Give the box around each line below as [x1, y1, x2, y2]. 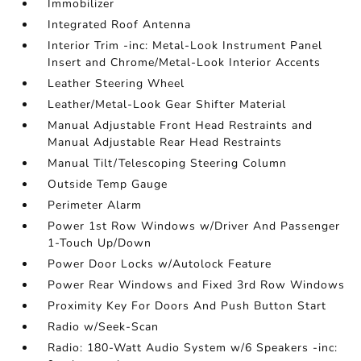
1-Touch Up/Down [48, 235, 152, 251]
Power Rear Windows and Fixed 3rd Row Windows [48, 277, 346, 293]
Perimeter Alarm [48, 197, 143, 213]
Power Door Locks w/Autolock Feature [48, 256, 272, 272]
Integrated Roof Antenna [48, 17, 192, 32]
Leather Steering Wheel [48, 76, 185, 91]
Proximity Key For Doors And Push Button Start [48, 298, 327, 313]
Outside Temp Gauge [48, 176, 168, 192]
